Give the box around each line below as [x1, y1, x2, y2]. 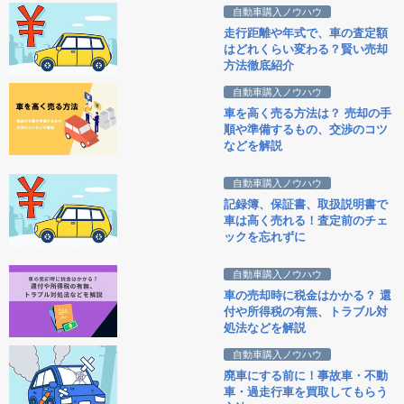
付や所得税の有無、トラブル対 [224, 305, 388, 319]
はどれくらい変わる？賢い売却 [224, 42, 388, 57]
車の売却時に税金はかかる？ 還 [224, 289, 391, 303]
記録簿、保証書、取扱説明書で [224, 197, 388, 212]
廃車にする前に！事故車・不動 [224, 369, 388, 383]
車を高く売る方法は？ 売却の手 [224, 106, 391, 121]
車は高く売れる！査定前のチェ [224, 214, 388, 228]
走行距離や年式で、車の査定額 [224, 26, 388, 41]
